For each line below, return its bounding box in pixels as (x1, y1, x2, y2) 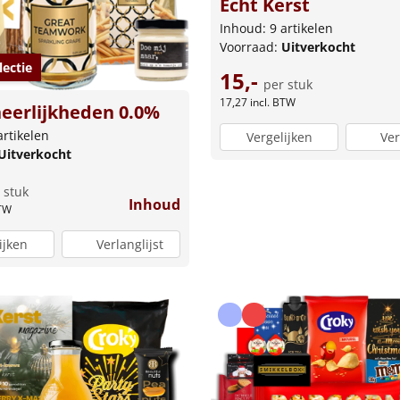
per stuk (263, 76, 312, 94)
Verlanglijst (96, 235, 163, 253)
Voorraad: (220, 38, 281, 56)
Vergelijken (246, 128, 312, 146)
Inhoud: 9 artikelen (220, 20, 333, 37)
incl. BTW (250, 95, 296, 111)
